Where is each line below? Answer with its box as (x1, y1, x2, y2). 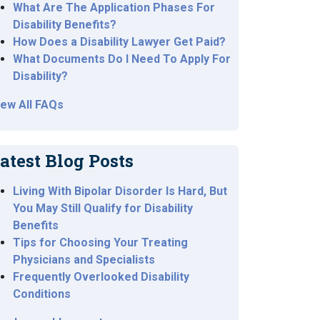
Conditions (13, 287, 71, 301)
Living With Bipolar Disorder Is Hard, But (13, 184, 227, 198)
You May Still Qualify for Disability (13, 201, 193, 215)
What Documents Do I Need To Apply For (13, 52, 231, 66)
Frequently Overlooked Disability (13, 270, 189, 284)
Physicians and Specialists (13, 253, 155, 266)
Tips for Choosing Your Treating (13, 236, 188, 249)
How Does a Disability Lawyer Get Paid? (13, 35, 226, 49)
